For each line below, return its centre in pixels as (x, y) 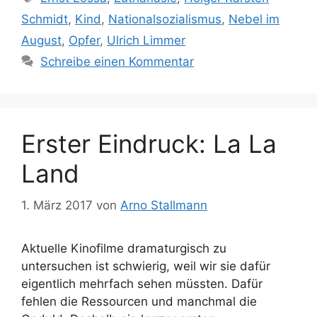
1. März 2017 (57, 205)
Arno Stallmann (164, 205)
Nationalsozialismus (165, 19)
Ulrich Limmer (146, 40)
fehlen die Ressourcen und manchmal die (139, 301)
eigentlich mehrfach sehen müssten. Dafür (142, 283)
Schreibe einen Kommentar (117, 62)
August (41, 40)
